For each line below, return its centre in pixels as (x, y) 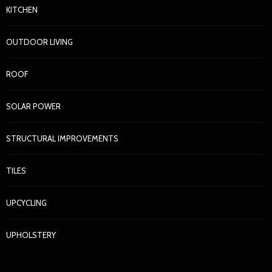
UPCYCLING (26, 203)
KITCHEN (22, 10)
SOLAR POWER (33, 107)
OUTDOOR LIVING (39, 42)
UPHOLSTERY (31, 235)
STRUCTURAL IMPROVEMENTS (62, 139)
